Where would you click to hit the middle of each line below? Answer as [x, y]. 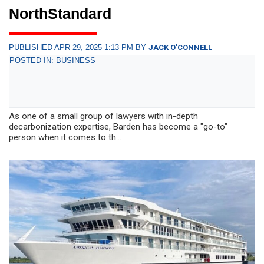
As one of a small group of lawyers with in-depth [103, 116]
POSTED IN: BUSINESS [52, 60]
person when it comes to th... [65, 137]
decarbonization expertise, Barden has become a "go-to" [118, 126]
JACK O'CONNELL [180, 47]
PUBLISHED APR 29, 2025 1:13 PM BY [79, 47]
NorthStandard [60, 13]
